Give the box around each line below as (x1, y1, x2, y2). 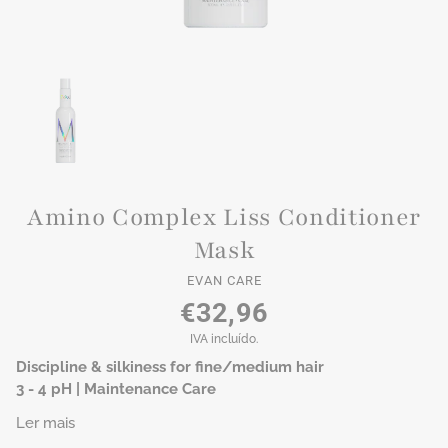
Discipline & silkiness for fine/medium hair (16, 358, 324, 377)
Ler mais (16, 413, 75, 432)
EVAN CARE (186, 273, 262, 289)
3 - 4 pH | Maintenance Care (16, 380, 216, 399)
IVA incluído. (190, 332, 258, 347)
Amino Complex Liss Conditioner (26, 200, 422, 233)
